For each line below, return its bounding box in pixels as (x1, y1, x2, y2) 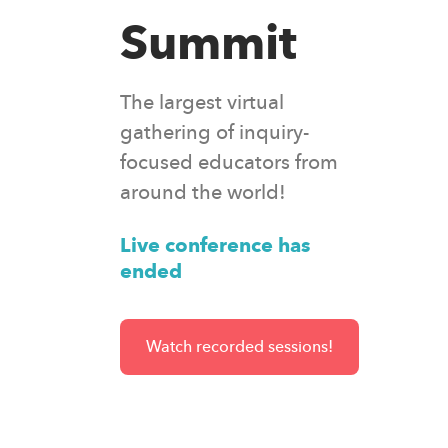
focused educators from (120, 145, 338, 179)
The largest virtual (120, 85, 284, 119)
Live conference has (120, 228, 310, 263)
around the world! (120, 175, 286, 209)
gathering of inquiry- (120, 115, 309, 149)
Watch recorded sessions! (146, 333, 333, 360)
